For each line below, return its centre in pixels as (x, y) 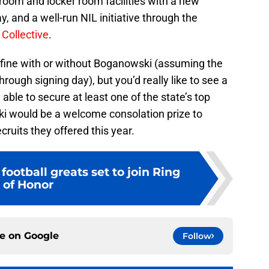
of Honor (28, 185)
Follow (197, 236)
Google (41, 236)
